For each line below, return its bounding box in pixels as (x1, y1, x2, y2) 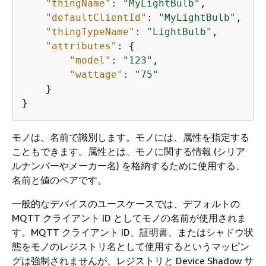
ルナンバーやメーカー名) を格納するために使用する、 (12, 160, 245, 172)
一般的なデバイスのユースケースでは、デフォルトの (12, 198, 240, 210)
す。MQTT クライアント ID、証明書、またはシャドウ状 (12, 226, 254, 238)
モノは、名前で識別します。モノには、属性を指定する (12, 131, 249, 143)
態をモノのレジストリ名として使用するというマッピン (12, 240, 249, 252)
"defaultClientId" (46, 12, 147, 23)
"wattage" (69, 69, 123, 80)
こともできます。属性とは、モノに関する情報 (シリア (12, 145, 245, 157)
